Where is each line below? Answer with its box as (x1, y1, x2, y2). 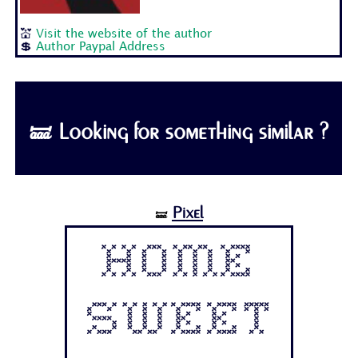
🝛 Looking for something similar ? (28, 120, 329, 145)
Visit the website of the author (36, 29, 213, 41)
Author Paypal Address (36, 42, 166, 54)
